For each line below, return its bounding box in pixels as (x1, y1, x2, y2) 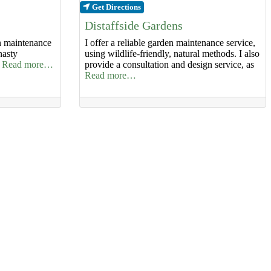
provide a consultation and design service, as (84, 59, 254, 70)
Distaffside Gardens (84, 18, 183, 32)
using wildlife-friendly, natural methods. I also (84, 48, 260, 59)
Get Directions (91, 2, 141, 12)
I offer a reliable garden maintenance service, (84, 37, 255, 48)
